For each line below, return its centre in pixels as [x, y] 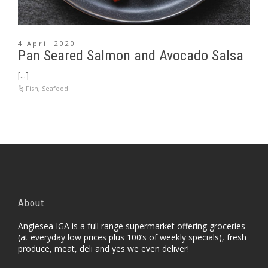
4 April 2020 [47, 43]
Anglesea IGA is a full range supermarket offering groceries [132, 226]
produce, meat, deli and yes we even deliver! [103, 249]
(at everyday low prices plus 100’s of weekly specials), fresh [132, 237]
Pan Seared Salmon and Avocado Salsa [131, 56]
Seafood [55, 88]
